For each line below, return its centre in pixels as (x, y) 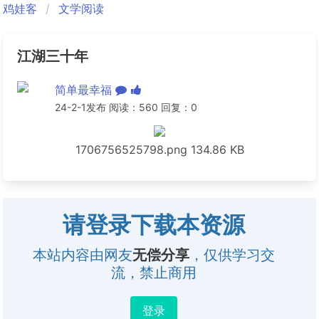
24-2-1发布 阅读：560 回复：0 (126, 107)
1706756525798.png (131, 150)
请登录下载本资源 (154, 225)
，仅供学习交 (232, 255)
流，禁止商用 (154, 273)
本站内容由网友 (83, 255)
